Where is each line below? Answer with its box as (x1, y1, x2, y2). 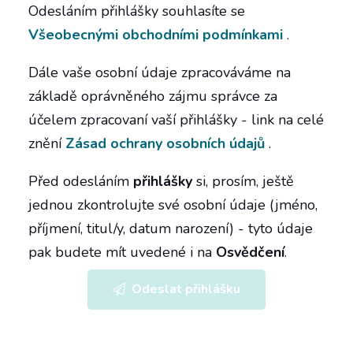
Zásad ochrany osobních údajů (65, 133, 265, 153)
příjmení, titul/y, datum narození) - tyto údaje (28, 218, 313, 238)
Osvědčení (216, 242, 284, 262)
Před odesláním (28, 171, 133, 191)
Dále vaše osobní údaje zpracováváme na (28, 62, 291, 82)
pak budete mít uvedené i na (28, 242, 216, 262)
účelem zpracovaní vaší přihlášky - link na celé (28, 110, 324, 129)
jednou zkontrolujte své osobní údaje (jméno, (28, 195, 318, 214)
